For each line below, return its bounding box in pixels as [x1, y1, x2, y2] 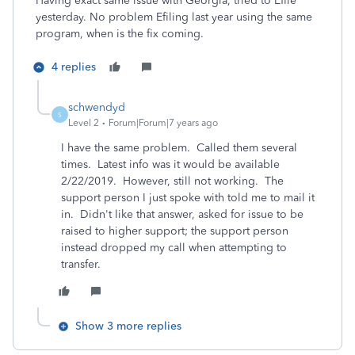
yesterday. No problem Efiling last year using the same [36, 10, 312, 24]
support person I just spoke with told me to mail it [61, 191, 315, 204]
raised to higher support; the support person [61, 224, 288, 238]
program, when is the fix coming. [36, 27, 204, 40]
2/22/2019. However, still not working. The [61, 174, 284, 188]
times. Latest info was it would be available [61, 158, 280, 171]
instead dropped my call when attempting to [61, 241, 287, 254]
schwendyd [68, 101, 125, 114]
